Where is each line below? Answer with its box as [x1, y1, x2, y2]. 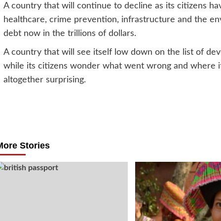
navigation [2, 127, 76, 144]
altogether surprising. [3, 75, 86, 84]
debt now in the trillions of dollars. [3, 29, 136, 38]
